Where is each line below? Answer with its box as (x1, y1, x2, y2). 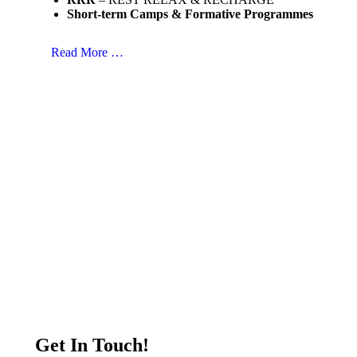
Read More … (51, 45, 124, 59)
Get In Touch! (35, 334, 149, 355)
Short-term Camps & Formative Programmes (67, 6, 313, 21)
